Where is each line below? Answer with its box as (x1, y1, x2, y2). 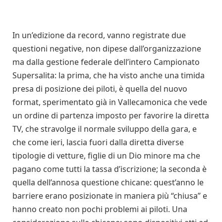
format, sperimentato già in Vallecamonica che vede (12, 97, 207, 108)
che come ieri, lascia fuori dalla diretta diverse (12, 137, 184, 148)
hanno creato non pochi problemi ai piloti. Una (12, 204, 187, 215)
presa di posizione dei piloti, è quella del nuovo (12, 83, 187, 95)
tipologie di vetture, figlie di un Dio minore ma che (12, 150, 200, 162)
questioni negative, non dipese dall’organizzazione (12, 43, 201, 55)
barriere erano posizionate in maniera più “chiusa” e (12, 190, 207, 202)
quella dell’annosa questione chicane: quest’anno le (12, 177, 204, 188)
